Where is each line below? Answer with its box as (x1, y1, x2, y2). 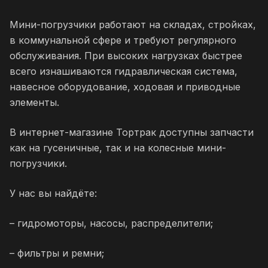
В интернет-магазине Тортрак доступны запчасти (10, 126, 254, 138)
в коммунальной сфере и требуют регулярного (10, 34, 236, 46)
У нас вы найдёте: (10, 187, 97, 199)
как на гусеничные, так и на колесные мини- (10, 142, 226, 154)
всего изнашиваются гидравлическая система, (10, 65, 237, 77)
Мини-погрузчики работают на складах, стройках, (10, 19, 256, 31)
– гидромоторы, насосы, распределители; (10, 217, 213, 229)
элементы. (10, 96, 62, 108)
